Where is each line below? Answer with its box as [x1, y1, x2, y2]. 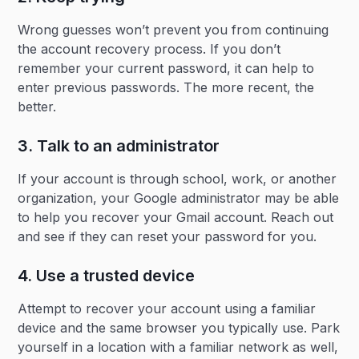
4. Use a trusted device [18, 266, 196, 285]
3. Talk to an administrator [18, 136, 220, 155]
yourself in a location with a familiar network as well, [18, 339, 339, 355]
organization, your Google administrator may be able [18, 190, 340, 206]
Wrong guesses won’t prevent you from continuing [18, 22, 329, 38]
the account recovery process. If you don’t [18, 41, 281, 57]
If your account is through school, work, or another [18, 171, 337, 187]
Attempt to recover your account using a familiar [18, 301, 317, 317]
